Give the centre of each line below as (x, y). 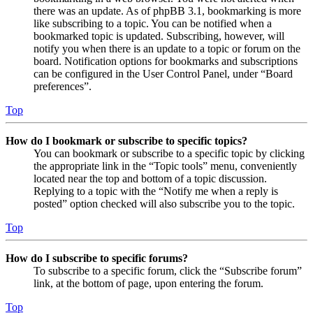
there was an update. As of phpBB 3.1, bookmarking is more (167, 10)
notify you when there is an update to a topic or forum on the (167, 48)
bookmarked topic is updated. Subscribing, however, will (159, 36)
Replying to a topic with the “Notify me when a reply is (156, 191)
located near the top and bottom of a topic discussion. (150, 178)
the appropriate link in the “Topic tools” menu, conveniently (165, 166)
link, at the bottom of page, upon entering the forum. (148, 283)
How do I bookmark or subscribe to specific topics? (126, 140)
